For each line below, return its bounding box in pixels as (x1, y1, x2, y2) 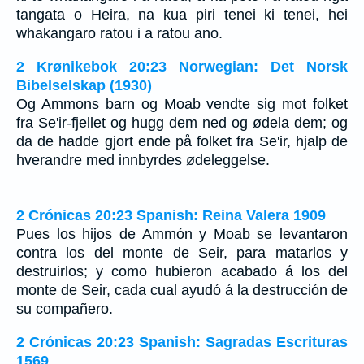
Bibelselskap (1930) (16, 76, 152, 93)
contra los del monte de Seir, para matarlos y (16, 245, 348, 262)
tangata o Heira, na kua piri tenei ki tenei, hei (16, 6, 348, 24)
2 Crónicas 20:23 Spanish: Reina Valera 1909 (16, 207, 326, 224)
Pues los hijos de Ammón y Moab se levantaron (16, 226, 348, 243)
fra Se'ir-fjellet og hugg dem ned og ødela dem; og (16, 114, 348, 131)
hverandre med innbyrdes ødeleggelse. (16, 151, 270, 168)
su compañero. (16, 301, 113, 318)
